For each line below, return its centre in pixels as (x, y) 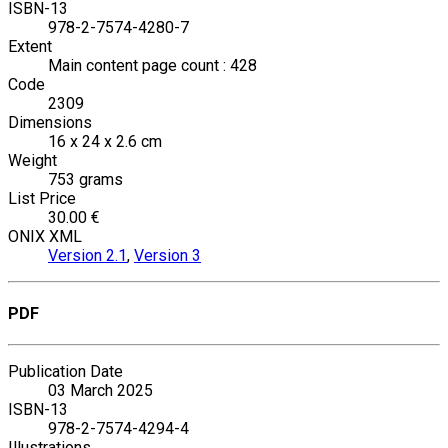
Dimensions (50, 122)
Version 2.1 (87, 255)
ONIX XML (45, 236)
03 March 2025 (100, 391)
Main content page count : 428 (152, 65)
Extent (30, 46)
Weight (32, 160)
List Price (42, 198)
